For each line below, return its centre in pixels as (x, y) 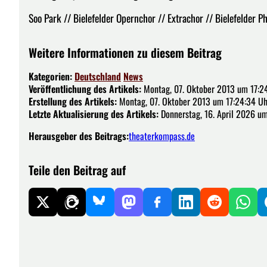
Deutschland (98, 77)
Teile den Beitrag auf (77, 170)
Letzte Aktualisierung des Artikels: (94, 114)
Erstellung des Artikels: (73, 102)
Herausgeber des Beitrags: (79, 136)
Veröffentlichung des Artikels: (85, 89)
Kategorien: (52, 77)
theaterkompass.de (162, 136)
